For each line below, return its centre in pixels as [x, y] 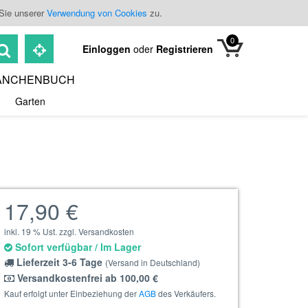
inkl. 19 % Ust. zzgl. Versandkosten [69, 231]
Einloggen [108, 49]
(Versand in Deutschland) [153, 262]
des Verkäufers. [186, 293]
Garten [30, 101]
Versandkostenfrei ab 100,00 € [86, 278]
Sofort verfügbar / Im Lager [77, 247]
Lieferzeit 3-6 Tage [59, 262]
